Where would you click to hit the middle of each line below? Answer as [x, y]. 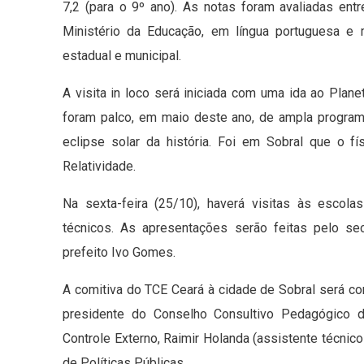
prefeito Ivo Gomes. [119, 253]
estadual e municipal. [122, 56]
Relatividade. [99, 167]
